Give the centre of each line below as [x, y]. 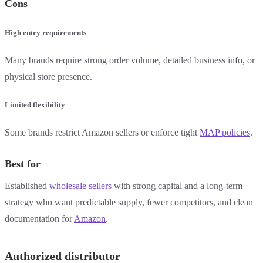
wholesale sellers [80, 186]
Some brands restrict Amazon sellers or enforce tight [102, 133]
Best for [23, 164]
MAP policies [225, 133]
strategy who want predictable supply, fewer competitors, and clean [129, 203]
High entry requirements [45, 32]
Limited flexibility [35, 105]
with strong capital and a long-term [177, 186]
